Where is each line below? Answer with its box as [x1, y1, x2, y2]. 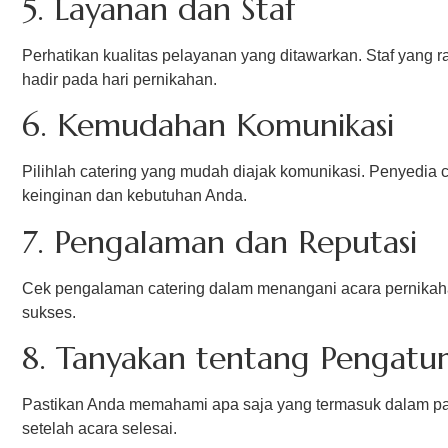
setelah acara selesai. [22, 420, 177, 438]
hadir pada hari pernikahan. [22, 70, 217, 88]
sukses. [22, 303, 76, 321]
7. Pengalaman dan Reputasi [22, 221, 417, 262]
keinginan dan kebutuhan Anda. [22, 187, 247, 205]
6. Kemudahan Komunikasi [22, 105, 394, 146]
